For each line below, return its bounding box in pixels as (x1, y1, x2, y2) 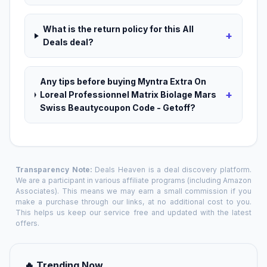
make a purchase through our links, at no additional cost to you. (15, 197, 252, 207)
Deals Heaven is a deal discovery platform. (92, 165, 252, 175)
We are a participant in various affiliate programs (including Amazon (15, 176, 252, 185)
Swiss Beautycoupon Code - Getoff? (39, 103, 195, 113)
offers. (15, 219, 39, 228)
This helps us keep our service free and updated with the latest (15, 208, 252, 218)
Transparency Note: (15, 165, 92, 175)
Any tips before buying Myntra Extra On (39, 76, 206, 87)
